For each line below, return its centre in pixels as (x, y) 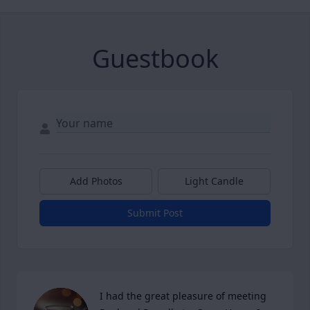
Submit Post (155, 213)
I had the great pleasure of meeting (183, 296)
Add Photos (96, 181)
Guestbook (155, 58)
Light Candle (214, 181)
